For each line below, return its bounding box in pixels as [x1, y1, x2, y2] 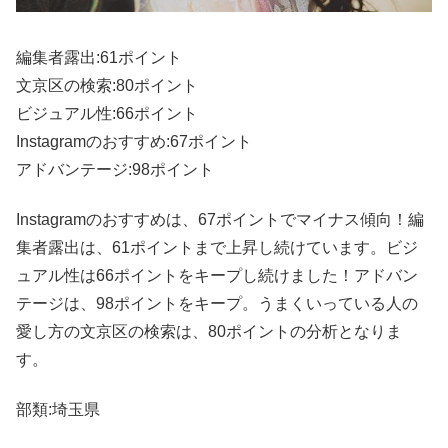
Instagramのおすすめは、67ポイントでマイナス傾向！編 [16, 210, 424, 228]
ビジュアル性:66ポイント [16, 104, 198, 122]
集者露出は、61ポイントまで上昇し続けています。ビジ [16, 238, 418, 256]
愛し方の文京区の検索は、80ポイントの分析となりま [16, 322, 402, 340]
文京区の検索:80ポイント [16, 76, 198, 94]
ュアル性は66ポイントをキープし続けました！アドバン [16, 266, 418, 284]
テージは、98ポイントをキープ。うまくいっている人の [16, 294, 418, 312]
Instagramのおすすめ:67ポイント [16, 132, 252, 150]
